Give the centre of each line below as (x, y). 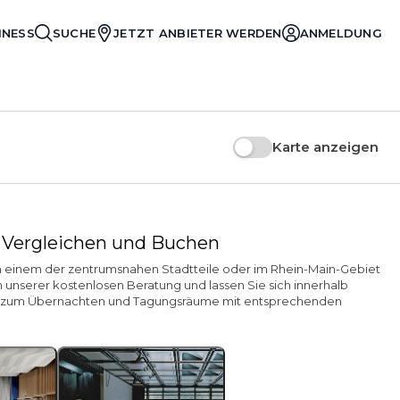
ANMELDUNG (341, 33)
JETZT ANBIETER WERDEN (198, 33)
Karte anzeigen (325, 147)
